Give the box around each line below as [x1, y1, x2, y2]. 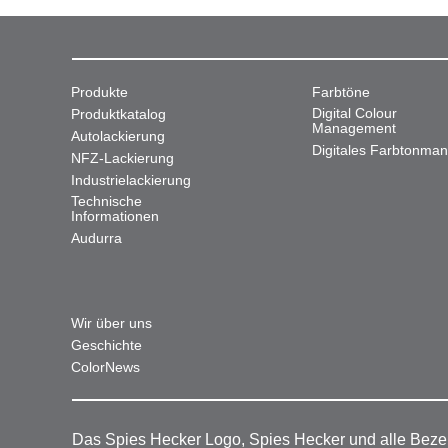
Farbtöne [312, 84, 371, 100]
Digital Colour [312, 105, 398, 121]
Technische [71, 193, 142, 209]
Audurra [71, 230, 122, 246]
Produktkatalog [71, 106, 166, 122]
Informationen [71, 208, 159, 224]
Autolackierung [71, 128, 165, 144]
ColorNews [71, 359, 140, 375]
